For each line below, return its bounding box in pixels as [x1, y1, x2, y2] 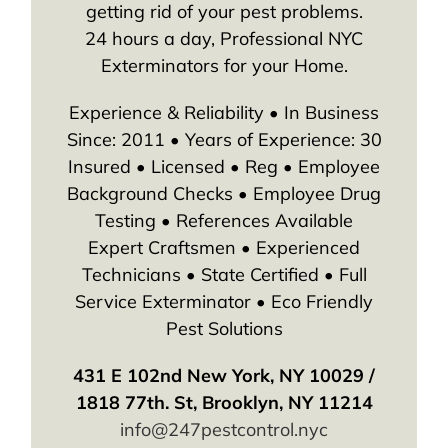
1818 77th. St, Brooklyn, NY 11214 [75, 391, 373, 415]
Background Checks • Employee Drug [67, 182, 381, 206]
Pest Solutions [165, 317, 283, 341]
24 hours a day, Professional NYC [85, 27, 363, 51]
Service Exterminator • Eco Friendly [75, 290, 373, 314]
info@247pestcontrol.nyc [120, 418, 328, 442]
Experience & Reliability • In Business [69, 101, 379, 125]
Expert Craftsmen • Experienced [88, 236, 360, 260]
